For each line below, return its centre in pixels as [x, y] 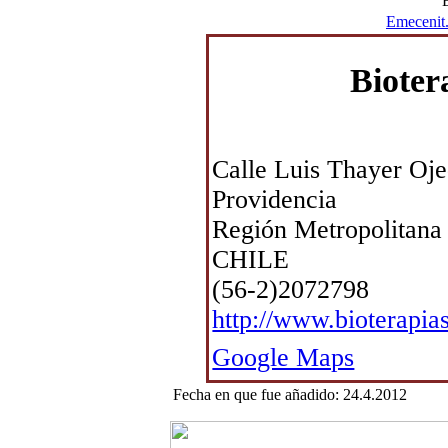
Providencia [275, 200]
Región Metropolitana [327, 230]
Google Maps [283, 358]
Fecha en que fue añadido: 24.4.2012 [294, 395]
